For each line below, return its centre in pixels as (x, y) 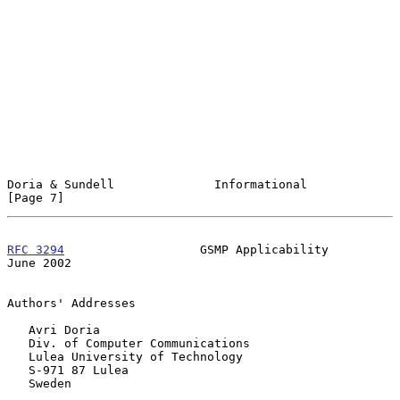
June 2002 (39, 262)
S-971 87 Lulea (18, 370)
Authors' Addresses (71, 303)
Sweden (18, 383)
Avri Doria (18, 329)
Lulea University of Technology (18, 356)
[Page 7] (36, 197)
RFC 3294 (36, 249)
